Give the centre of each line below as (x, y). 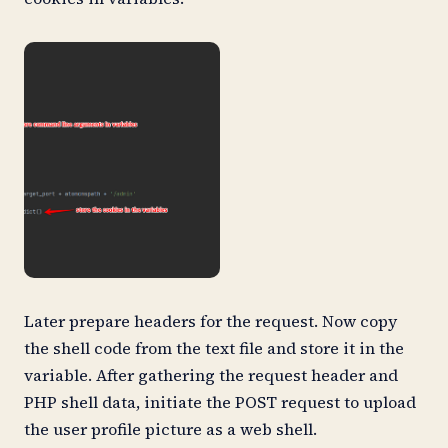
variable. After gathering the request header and (211, 375)
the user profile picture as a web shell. (172, 429)
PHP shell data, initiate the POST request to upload (220, 402)
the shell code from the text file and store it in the (214, 348)
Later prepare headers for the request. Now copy (210, 321)
